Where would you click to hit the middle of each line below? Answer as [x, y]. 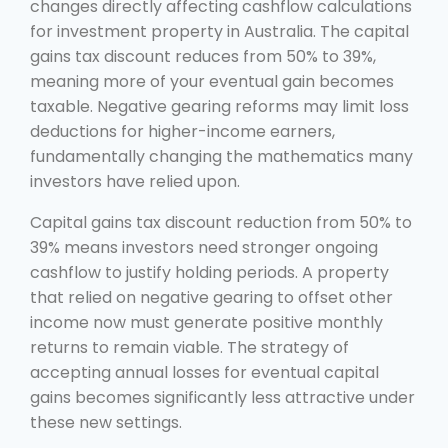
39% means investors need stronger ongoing [204, 247]
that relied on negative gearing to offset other [211, 297]
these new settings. [106, 422]
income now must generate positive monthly [206, 322]
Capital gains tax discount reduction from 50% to [221, 222]
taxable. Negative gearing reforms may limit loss [219, 106]
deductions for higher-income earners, [182, 131]
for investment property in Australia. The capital [219, 31]
